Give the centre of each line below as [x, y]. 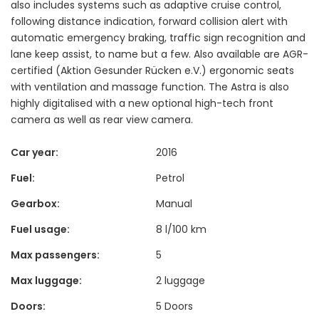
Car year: [35, 152]
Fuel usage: [40, 229]
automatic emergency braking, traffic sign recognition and [158, 37]
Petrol [170, 178]
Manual [174, 203]
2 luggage [181, 280]
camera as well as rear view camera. [102, 119]
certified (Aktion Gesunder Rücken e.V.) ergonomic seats [152, 70]
